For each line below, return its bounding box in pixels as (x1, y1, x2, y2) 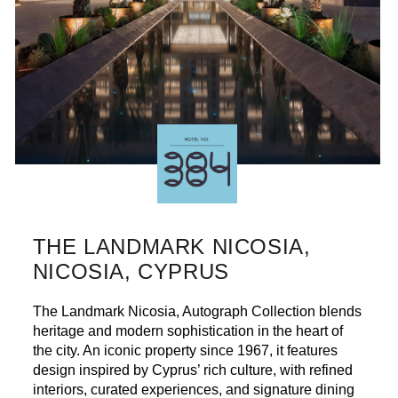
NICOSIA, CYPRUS (32, 259, 229, 283)
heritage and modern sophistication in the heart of (32, 322, 343, 338)
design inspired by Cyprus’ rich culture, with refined (32, 362, 353, 378)
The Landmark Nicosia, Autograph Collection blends (32, 303, 362, 319)
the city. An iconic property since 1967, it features (32, 342, 338, 358)
